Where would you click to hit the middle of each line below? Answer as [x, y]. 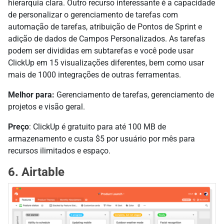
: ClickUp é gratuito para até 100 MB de [97, 126]
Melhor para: [31, 94]
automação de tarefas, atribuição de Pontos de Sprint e [105, 26]
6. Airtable [36, 172]
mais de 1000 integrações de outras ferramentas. [94, 74]
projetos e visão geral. [46, 106]
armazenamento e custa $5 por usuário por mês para [101, 138]
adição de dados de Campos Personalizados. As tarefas [106, 38]
